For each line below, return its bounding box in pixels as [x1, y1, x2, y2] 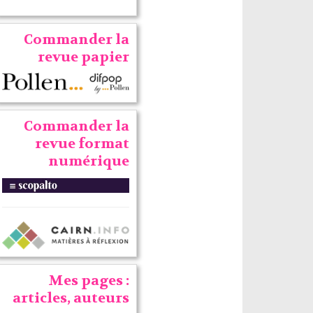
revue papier [37, 48, 129, 66]
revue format [34, 135, 129, 153]
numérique [48, 152, 129, 170]
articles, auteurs [12, 289, 129, 307]
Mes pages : [48, 271, 129, 289]
